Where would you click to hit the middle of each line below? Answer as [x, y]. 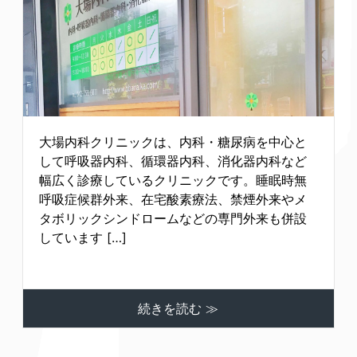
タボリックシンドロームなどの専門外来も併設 [173, 219]
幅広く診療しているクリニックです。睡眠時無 [173, 180]
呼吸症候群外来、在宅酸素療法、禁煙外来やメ [173, 200]
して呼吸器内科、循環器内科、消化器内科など [173, 161]
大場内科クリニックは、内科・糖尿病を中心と [173, 142]
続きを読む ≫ [178, 309]
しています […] [83, 238]
